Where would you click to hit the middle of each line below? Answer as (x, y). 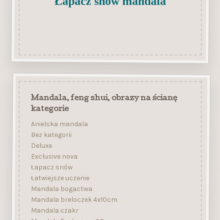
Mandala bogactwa (61, 189)
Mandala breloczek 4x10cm (74, 200)
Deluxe (41, 146)
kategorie (50, 109)
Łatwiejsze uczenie (60, 178)
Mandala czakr (55, 211)
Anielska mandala (59, 124)
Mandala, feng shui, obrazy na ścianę (104, 98)
